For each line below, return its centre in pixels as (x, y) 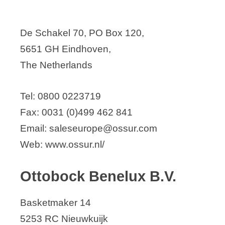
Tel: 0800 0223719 (61, 96)
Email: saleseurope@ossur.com (89, 128)
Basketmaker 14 (55, 203)
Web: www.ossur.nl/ (62, 144)
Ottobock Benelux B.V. (98, 177)
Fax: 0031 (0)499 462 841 (76, 112)
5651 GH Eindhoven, (66, 49)
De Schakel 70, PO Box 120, (82, 33)
